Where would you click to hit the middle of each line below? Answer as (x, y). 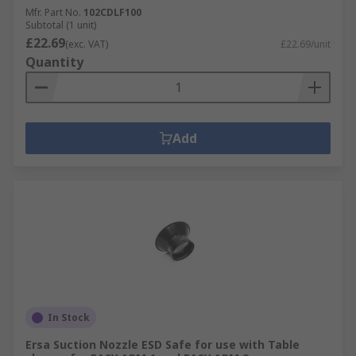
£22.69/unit (306, 44)
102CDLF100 (112, 12)
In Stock (69, 317)
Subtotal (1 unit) (61, 25)
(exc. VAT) (87, 44)
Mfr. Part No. (53, 12)
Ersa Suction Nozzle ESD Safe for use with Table (163, 344)
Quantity (54, 62)
